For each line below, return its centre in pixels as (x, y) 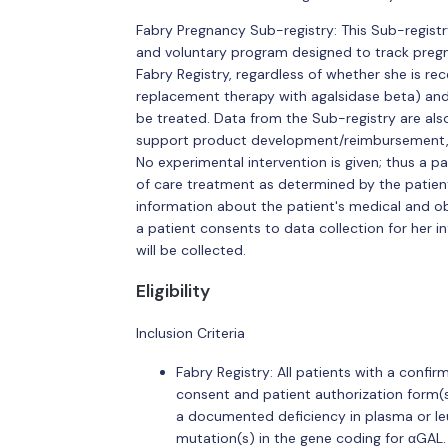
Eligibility (172, 291)
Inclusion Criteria (190, 332)
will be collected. (190, 249)
